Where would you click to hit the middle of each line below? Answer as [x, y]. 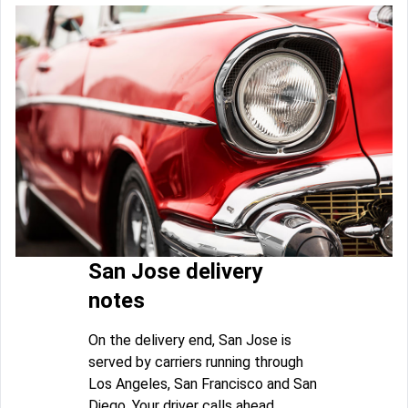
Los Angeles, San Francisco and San [203, 384]
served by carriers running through [196, 362]
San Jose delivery [176, 272]
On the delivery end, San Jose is [190, 341]
